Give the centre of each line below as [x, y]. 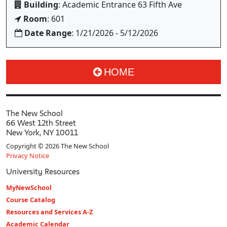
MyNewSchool [29, 187]
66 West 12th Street [41, 123]
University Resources [43, 172]
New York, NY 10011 [42, 133]
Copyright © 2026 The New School [58, 146]
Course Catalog [31, 200]
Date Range [48, 33]
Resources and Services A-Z [49, 212]
